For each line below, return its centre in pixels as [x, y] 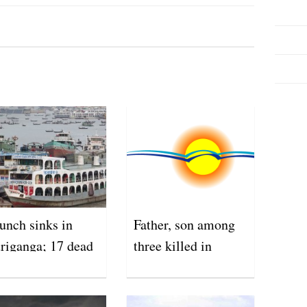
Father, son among [184, 224]
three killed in [172, 245]
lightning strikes [179, 267]
